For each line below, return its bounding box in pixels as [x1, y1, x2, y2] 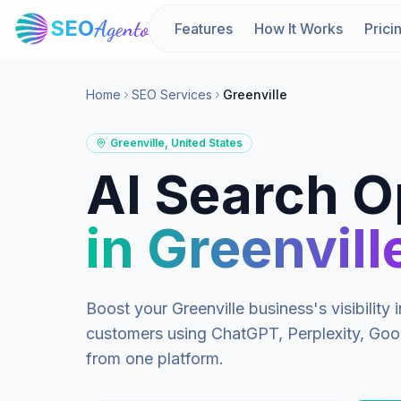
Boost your [86, 299, 172, 318]
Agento [94, 15, 149, 42]
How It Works [254, 20, 343, 38]
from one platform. [86, 349, 224, 368]
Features [175, 20, 233, 38]
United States [171, 136, 243, 149]
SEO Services [132, 87, 212, 102]
